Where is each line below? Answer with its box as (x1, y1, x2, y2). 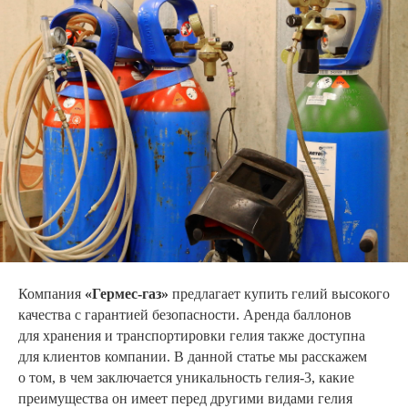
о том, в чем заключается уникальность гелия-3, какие (18, 370, 354, 385)
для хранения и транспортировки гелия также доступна (18, 328, 365, 343)
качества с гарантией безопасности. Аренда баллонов (18, 307, 352, 322)
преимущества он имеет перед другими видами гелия (18, 391, 352, 406)
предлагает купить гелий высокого (168, 286, 390, 301)
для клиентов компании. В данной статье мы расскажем (18, 349, 367, 364)
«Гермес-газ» (85, 286, 168, 301)
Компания (18, 286, 85, 301)
